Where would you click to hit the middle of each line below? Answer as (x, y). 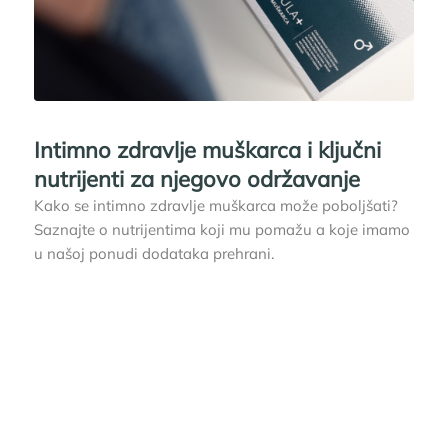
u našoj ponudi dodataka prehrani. (153, 253)
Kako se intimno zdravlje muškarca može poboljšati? (215, 205)
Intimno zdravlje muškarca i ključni (207, 149)
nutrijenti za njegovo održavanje (196, 178)
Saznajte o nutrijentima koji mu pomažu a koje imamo (221, 229)
